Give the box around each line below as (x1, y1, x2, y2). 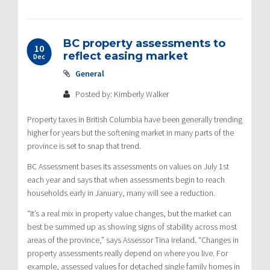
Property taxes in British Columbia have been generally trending (27, 113, 242, 125)
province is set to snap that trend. (27, 140, 141, 151)
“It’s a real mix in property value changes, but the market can (27, 207, 231, 219)
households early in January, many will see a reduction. (27, 187, 215, 198)
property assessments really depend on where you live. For (27, 247, 228, 259)
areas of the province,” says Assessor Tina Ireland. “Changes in (27, 234, 239, 245)
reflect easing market (63, 49, 188, 63)
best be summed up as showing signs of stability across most (27, 221, 237, 232)
